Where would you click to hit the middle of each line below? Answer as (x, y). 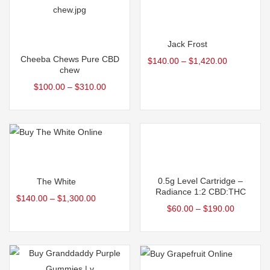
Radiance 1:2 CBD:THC (200, 191)
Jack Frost (187, 44)
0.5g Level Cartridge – (200, 181)
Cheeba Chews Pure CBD (70, 59)
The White (56, 182)
